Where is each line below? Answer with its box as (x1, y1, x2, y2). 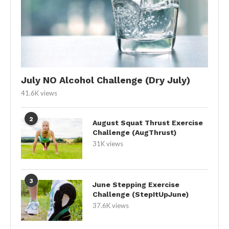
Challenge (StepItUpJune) (93, 190, 189, 198)
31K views (93, 139, 123, 148)
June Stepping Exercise (93, 180, 179, 189)
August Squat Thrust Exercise (93, 118, 203, 127)
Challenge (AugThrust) (93, 128, 176, 136)
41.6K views (21, 88, 57, 97)
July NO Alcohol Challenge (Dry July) (21, 74, 190, 85)
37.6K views (93, 201, 129, 210)
